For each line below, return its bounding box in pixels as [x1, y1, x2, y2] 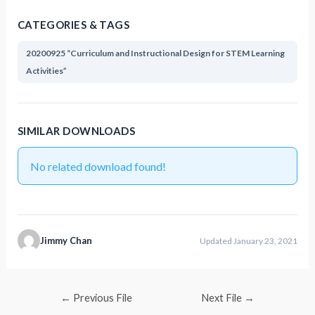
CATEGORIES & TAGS [17, 18, 130, 32]
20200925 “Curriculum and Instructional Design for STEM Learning [25, 48, 285, 59]
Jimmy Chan [39, 234, 92, 246]
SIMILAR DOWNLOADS [17, 124, 136, 138]
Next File [201, 292, 245, 304]
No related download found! [30, 159, 166, 173]
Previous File [70, 292, 132, 304]
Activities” [25, 65, 67, 77]
